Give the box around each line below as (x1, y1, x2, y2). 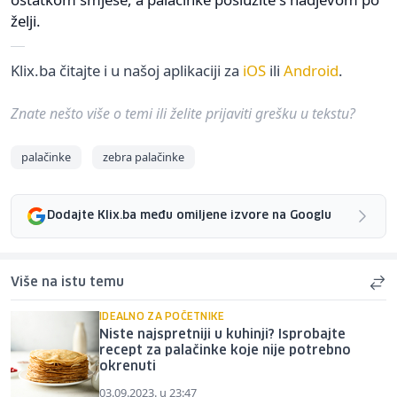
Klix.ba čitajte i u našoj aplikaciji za (11, 59, 243, 81)
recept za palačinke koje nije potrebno (99, 344, 351, 357)
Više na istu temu (11, 276, 124, 289)
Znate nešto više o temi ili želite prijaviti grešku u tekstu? (11, 103, 355, 123)
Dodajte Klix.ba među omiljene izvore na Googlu (47, 210, 331, 222)
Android (284, 59, 339, 81)
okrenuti (99, 360, 156, 373)
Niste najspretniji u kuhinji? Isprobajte (99, 328, 346, 341)
